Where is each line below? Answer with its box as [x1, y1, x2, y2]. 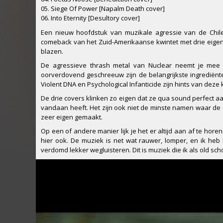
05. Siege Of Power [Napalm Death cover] [41, 4, 165, 13]
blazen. [41, 46, 63, 56]
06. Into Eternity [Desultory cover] [41, 13, 140, 23]
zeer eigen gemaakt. [41, 112, 103, 121]
